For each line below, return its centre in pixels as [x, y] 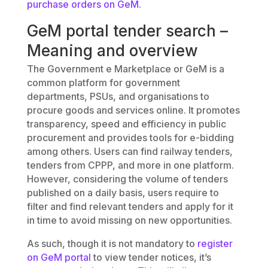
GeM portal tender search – [127, 31]
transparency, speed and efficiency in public [126, 124]
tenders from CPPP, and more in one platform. [130, 165]
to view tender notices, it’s [151, 257]
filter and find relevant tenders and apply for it [130, 206]
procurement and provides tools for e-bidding [130, 137]
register [215, 243]
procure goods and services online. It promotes [133, 110]
